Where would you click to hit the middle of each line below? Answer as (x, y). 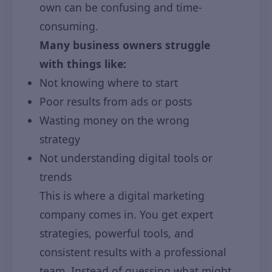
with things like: (83, 64)
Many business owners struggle (125, 45)
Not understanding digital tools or (126, 158)
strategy (60, 139)
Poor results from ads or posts (116, 101)
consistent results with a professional (133, 252)
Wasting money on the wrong (114, 120)
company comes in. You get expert (126, 214)
